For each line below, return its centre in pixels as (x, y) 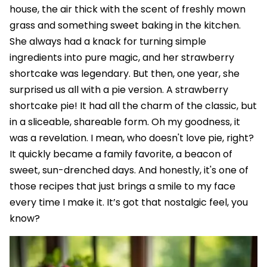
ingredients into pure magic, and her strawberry (122, 57)
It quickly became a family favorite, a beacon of (121, 154)
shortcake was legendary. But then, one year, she (125, 73)
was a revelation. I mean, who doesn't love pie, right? (132, 138)
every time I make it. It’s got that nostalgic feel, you (129, 202)
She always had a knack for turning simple (108, 41)
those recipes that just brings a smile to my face (122, 186)
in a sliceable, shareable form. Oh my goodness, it (125, 122)
